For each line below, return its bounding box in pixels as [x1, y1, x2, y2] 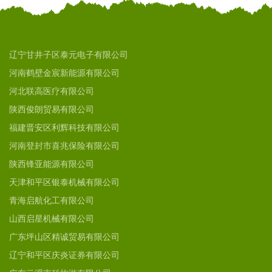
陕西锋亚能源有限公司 [9, 160, 94, 169]
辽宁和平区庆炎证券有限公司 [9, 251, 120, 260]
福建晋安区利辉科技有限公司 [9, 123, 120, 132]
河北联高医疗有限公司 [9, 87, 94, 96]
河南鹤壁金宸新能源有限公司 [9, 69, 120, 78]
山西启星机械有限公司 [9, 214, 94, 223]
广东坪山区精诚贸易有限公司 [9, 233, 120, 242]
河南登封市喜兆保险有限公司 [9, 141, 120, 151]
